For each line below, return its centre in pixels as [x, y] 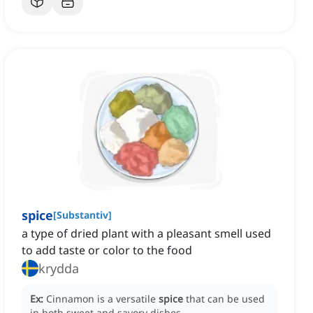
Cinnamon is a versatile [102, 299]
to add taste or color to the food [107, 250]
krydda [59, 269]
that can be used [225, 299]
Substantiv [82, 215]
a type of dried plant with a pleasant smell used [146, 234]
